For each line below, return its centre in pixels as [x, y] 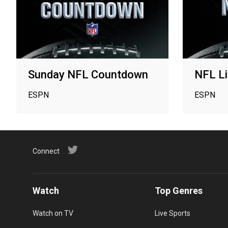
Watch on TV [53, 213]
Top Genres [179, 190]
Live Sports [173, 213]
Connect [46, 151]
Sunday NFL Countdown [88, 74]
